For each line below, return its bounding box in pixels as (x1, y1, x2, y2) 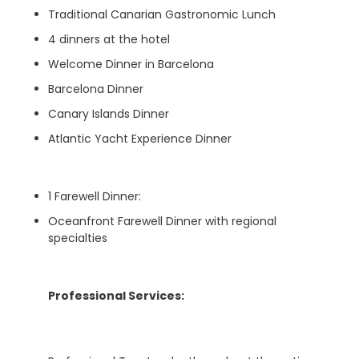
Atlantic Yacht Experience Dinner (48, 131, 232, 147)
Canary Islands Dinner (48, 106, 169, 122)
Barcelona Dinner (48, 81, 143, 97)
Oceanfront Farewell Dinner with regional (48, 213, 276, 229)
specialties (48, 230, 107, 246)
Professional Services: (48, 288, 184, 304)
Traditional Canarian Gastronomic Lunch (48, 6, 276, 22)
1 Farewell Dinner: (48, 188, 141, 204)
